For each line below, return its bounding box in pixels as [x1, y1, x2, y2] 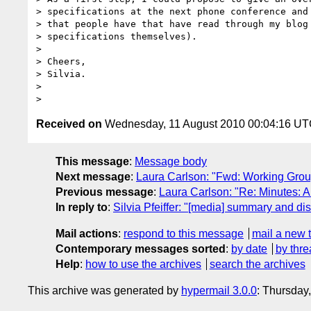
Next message [56, 170, 131, 183]
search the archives [209, 258, 305, 270]
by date [231, 242, 267, 255]
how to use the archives [85, 258, 201, 270]
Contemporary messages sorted [56, 242, 226, 255]
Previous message [56, 185, 153, 198]
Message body [135, 155, 207, 167]
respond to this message [124, 227, 244, 239]
